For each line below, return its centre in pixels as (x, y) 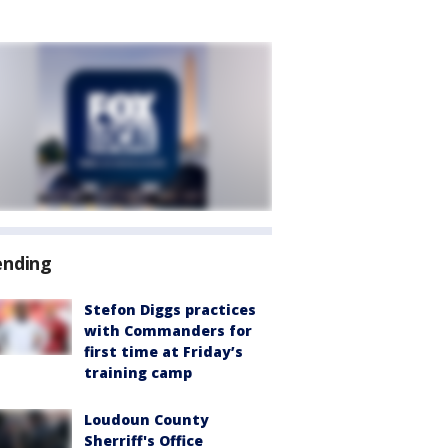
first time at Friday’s (163, 351)
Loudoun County (146, 419)
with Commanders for (168, 330)
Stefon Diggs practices (170, 309)
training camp (138, 372)
